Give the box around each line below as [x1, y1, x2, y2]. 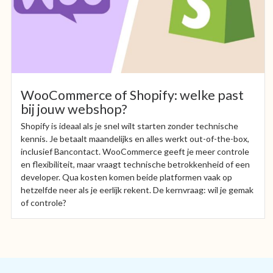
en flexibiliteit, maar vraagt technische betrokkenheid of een [21, 158, 250, 169]
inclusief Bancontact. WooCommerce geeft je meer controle [21, 146, 249, 157]
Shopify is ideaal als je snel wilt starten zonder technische [21, 120, 238, 131]
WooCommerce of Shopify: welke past [21, 87, 244, 103]
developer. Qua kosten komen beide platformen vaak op [21, 171, 232, 182]
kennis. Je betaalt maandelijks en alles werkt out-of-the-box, [21, 133, 249, 144]
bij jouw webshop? [21, 101, 127, 117]
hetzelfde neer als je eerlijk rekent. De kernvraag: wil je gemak [21, 184, 253, 195]
